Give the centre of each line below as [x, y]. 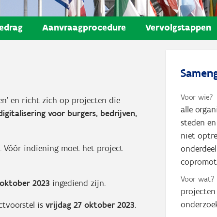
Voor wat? [198, 179]
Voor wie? [197, 97]
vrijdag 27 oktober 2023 [90, 205]
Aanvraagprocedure [84, 27]
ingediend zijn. [79, 183]
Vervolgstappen [178, 27]
